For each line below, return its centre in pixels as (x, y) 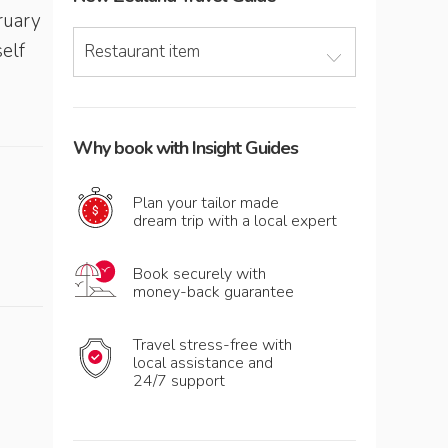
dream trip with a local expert (235, 221)
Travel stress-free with (212, 345)
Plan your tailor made (206, 203)
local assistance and (203, 363)
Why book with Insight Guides (185, 148)
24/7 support (179, 381)
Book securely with (199, 274)
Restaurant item (142, 51)
